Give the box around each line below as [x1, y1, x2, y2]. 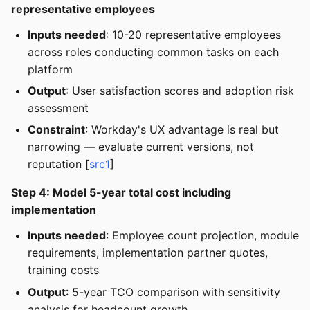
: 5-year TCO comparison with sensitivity [66, 284, 280, 299]
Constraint [28, 122, 85, 137]
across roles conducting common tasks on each [28, 44, 279, 59]
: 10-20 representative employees [106, 27, 281, 42]
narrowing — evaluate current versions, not [28, 140, 254, 154]
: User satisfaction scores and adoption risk [66, 83, 294, 98]
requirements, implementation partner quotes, [28, 246, 268, 260]
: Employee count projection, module [106, 228, 299, 243]
